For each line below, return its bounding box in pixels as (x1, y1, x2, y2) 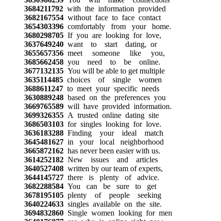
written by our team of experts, (63, 164, 163, 173)
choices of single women (63, 75, 162, 84)
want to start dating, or (63, 39, 157, 48)
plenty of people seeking (63, 190, 161, 199)
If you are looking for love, (63, 31, 161, 39)
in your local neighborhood (63, 137, 164, 146)
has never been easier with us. (63, 146, 160, 155)
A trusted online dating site (63, 110, 159, 119)
